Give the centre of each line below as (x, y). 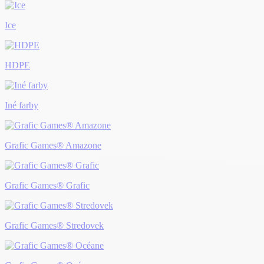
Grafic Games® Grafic (47, 186)
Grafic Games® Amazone (53, 146)
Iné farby (22, 105)
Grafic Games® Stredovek (54, 226)
